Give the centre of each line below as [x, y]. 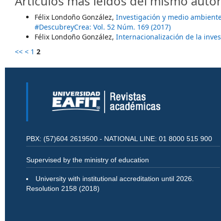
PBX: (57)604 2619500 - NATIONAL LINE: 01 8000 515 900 [119, 139]
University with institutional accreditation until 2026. [115, 179]
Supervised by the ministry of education [88, 160]
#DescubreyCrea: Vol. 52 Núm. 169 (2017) [103, 27]
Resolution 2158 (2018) [63, 188]
